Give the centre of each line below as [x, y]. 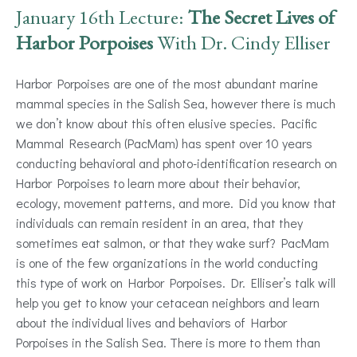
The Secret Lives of [261, 17]
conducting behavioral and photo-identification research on [177, 163]
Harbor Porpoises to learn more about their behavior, [158, 183]
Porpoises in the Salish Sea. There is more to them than [168, 342]
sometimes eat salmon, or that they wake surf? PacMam [173, 243]
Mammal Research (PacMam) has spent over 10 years [164, 143]
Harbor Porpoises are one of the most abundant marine [167, 83]
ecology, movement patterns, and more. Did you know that [176, 203]
